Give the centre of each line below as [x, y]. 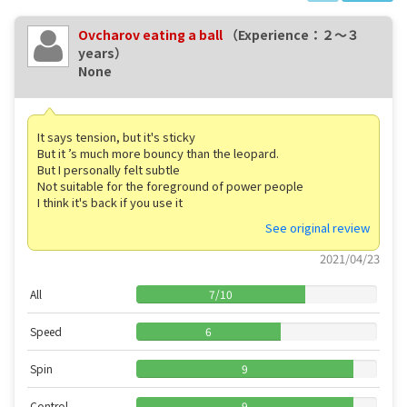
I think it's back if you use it [110, 202]
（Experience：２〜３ [293, 34]
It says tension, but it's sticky [116, 136]
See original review [318, 227]
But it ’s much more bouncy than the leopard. [158, 153]
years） [103, 52]
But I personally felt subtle [109, 169]
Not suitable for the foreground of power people [170, 185]
